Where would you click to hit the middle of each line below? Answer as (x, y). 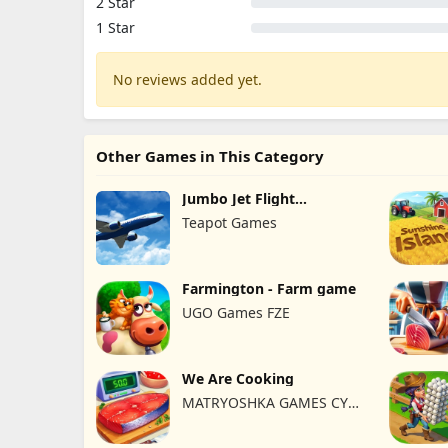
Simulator (215, 213)
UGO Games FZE (235, 312)
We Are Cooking (237, 378)
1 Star (115, 27)
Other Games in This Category (210, 156)
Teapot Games (229, 222)
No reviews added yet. (187, 79)
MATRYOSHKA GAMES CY (264, 402)
